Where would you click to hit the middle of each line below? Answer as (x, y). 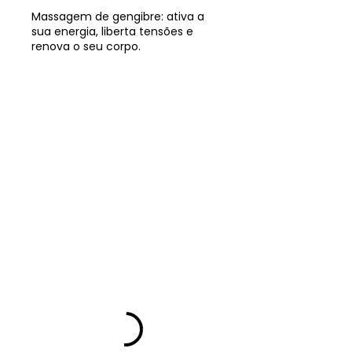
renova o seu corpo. (86, 46)
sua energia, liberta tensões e (112, 31)
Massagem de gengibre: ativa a (118, 16)
